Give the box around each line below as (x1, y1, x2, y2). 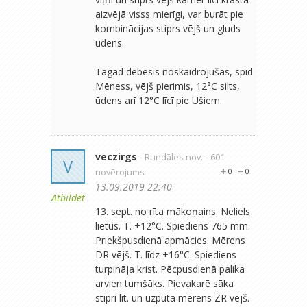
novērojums (95, 166, 145, 178)
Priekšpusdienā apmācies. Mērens (95, 233, 245, 247)
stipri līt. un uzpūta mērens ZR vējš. (95, 291, 249, 304)
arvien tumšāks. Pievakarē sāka (95, 276, 234, 290)
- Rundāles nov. (140, 151, 203, 163)
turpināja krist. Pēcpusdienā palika (95, 262, 245, 275)
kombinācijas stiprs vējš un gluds (95, 21, 241, 35)
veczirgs (95, 149, 137, 163)
